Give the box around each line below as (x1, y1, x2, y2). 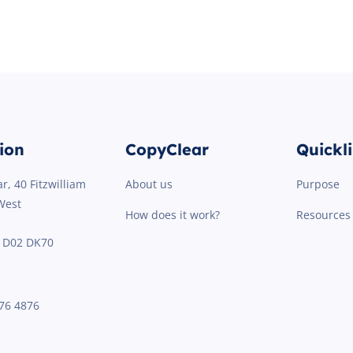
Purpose (295, 176, 340, 191)
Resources (295, 207, 351, 222)
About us (124, 176, 173, 191)
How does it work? (124, 207, 220, 222)
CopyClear (124, 139, 209, 159)
